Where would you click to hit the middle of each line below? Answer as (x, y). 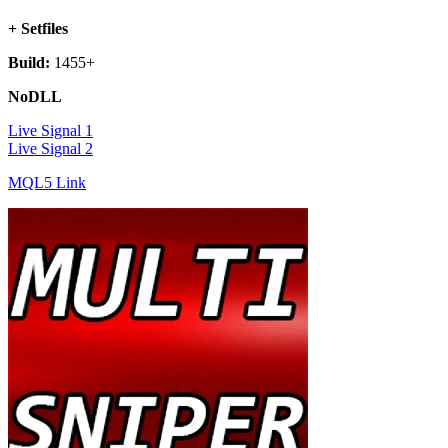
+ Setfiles (38, 29)
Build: (29, 63)
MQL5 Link (47, 183)
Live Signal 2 (50, 149)
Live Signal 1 (50, 131)
